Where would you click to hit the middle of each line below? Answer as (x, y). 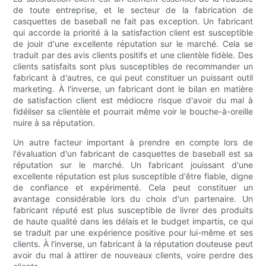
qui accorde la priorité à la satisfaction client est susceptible (133, 32)
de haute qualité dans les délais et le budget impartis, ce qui (133, 221)
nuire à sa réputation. (54, 122)
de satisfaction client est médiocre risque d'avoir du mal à (133, 100)
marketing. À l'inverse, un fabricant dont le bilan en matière (133, 88)
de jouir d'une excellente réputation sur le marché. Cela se (133, 43)
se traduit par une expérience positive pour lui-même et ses (133, 232)
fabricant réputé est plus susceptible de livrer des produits (133, 210)
